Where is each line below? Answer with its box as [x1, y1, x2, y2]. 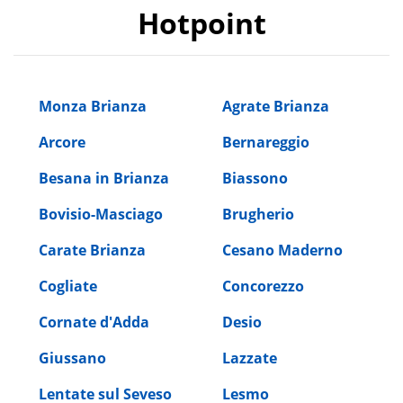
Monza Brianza [39, 95, 147, 116]
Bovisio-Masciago [39, 203, 163, 224]
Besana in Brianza [39, 167, 169, 188]
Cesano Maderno [222, 239, 343, 260]
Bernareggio [222, 131, 309, 152]
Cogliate [39, 275, 97, 296]
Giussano [39, 347, 106, 368]
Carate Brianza [39, 239, 146, 260]
